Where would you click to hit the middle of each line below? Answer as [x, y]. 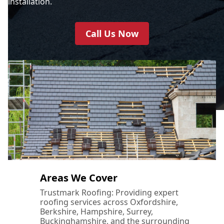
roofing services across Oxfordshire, [109, 202]
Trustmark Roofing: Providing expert [109, 192]
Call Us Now [112, 33]
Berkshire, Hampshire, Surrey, [96, 211]
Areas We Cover [79, 177]
